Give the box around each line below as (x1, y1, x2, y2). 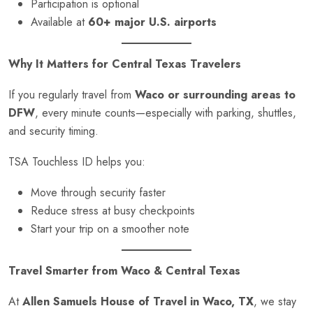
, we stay (254, 293, 296, 310)
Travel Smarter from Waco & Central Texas (8, 263, 240, 279)
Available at (31, 14, 88, 31)
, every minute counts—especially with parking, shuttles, (35, 105, 296, 122)
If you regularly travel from (8, 87, 135, 103)
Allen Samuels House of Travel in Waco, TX (22, 293, 254, 310)
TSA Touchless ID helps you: (8, 154, 145, 170)
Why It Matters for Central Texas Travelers (8, 56, 241, 73)
